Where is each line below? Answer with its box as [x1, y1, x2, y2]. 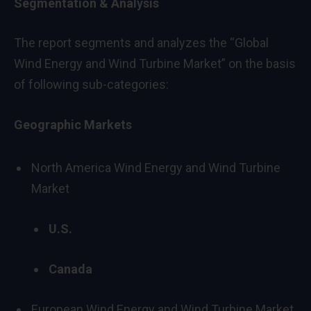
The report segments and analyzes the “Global [14, 35, 269, 51]
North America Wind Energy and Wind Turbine [31, 160, 280, 176]
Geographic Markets [14, 117, 132, 133]
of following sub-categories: [14, 77, 169, 92]
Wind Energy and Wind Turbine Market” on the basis [14, 56, 296, 72]
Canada [49, 261, 92, 276]
